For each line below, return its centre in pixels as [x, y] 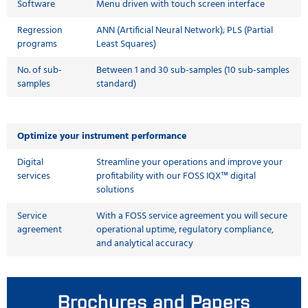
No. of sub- [40, 70]
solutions [115, 190]
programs [37, 44]
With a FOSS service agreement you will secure [192, 216]
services [34, 176]
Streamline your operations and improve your [189, 162]
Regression [40, 30]
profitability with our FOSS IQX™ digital [176, 176]
